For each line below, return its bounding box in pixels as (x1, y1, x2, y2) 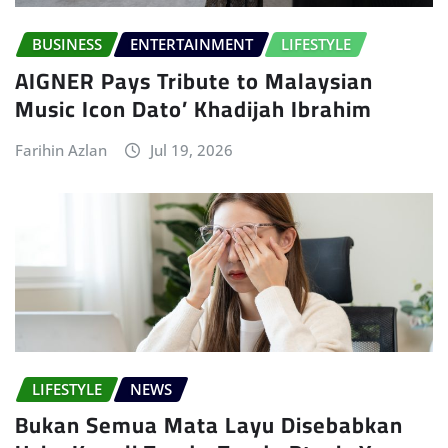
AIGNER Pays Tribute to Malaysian (15, 59, 373, 102)
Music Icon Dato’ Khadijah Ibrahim (15, 87, 372, 130)
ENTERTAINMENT (130, 34, 253, 55)
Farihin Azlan (15, 139, 107, 160)
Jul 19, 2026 (149, 139, 233, 160)
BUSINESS (32, 34, 102, 55)
